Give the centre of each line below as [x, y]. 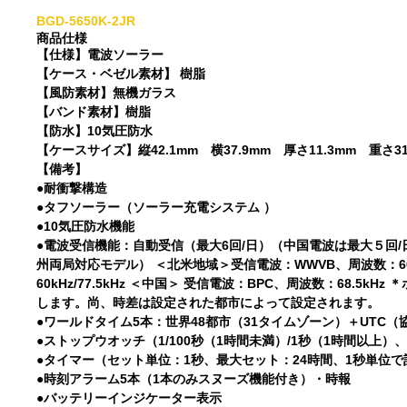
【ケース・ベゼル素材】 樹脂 [121, 74]
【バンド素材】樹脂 [94, 112]
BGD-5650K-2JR [86, 21]
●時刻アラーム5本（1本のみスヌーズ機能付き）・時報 [194, 379]
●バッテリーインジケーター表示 [129, 398]
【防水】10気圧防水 [95, 131]
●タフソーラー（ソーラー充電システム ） [157, 207]
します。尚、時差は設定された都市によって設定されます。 [208, 303]
